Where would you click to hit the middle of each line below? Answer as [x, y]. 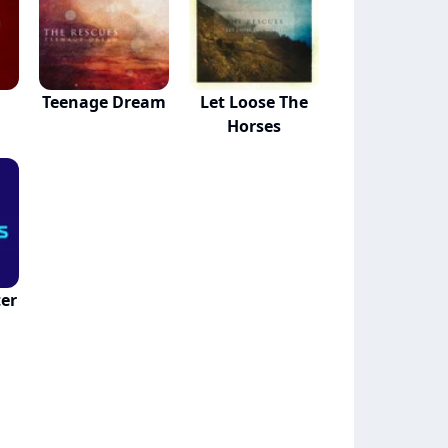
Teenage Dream [104, 102]
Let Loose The [254, 102]
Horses [254, 126]
